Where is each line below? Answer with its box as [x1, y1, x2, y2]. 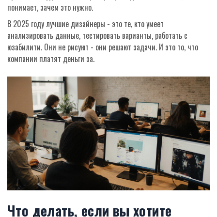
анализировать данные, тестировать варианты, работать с [7, 30, 187, 42]
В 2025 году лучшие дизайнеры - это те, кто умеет [7, 18, 164, 30]
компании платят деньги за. [7, 53, 94, 65]
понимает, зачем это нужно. [7, 1, 93, 14]
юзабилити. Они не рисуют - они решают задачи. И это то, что [7, 41, 198, 53]
